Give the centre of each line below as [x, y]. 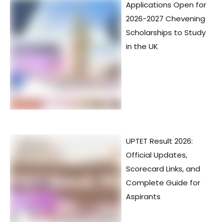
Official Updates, [157, 155]
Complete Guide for [163, 183]
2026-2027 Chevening [166, 19]
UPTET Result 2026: [159, 141]
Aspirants [143, 197]
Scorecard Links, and [163, 169]
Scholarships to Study [166, 33]
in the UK [142, 47]
